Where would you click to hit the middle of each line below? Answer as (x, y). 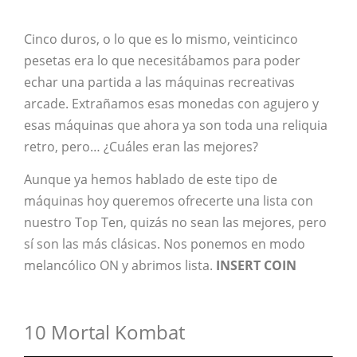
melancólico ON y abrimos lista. (120, 266)
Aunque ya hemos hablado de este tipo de (151, 180)
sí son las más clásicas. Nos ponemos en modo (165, 244)
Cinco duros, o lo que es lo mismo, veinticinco (161, 39)
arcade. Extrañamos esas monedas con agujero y (171, 103)
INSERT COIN (256, 266)
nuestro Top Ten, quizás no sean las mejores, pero (175, 223)
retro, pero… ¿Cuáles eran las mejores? (141, 146)
